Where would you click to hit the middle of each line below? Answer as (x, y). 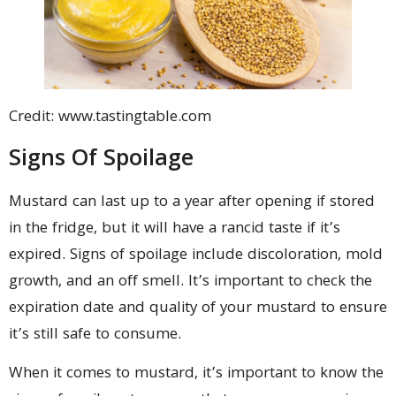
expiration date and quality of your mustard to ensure (198, 308)
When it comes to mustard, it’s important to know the (196, 374)
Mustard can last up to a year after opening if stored (192, 202)
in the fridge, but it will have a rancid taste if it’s (175, 229)
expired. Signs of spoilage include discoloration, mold (196, 255)
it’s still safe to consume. (95, 335)
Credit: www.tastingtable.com (110, 118)
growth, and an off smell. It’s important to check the (190, 282)
